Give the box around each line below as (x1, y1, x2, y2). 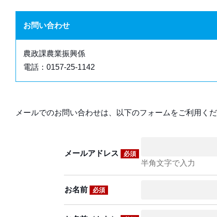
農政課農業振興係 (23, 49, 85, 58)
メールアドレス (64, 149, 121, 157)
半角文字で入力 (141, 159, 195, 167)
